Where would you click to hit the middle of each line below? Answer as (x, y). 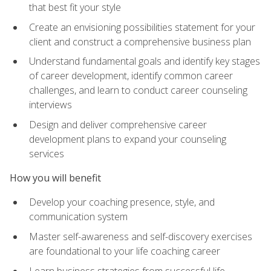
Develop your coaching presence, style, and (122, 202)
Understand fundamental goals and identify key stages (145, 61)
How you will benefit (55, 178)
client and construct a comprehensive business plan (140, 41)
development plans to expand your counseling (128, 139)
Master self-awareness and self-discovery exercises (141, 237)
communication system (78, 217)
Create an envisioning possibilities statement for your (142, 27)
